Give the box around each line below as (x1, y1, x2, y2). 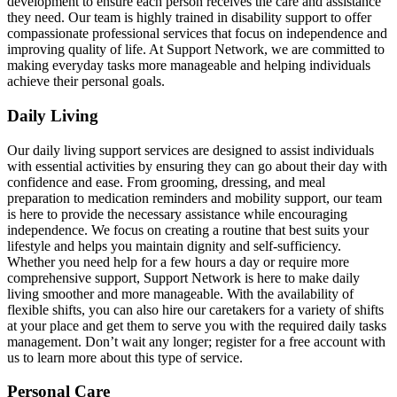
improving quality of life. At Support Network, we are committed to (7, 42, 385, 58)
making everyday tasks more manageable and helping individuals (7, 58, 370, 74)
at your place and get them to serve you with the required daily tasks (7, 317, 386, 333)
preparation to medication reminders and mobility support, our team (7, 190, 382, 206)
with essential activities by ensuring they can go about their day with (7, 158, 387, 174)
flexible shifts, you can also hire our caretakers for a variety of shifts (7, 301, 384, 317)
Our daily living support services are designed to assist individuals (7, 142, 374, 158)
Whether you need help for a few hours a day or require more (7, 253, 349, 269)
